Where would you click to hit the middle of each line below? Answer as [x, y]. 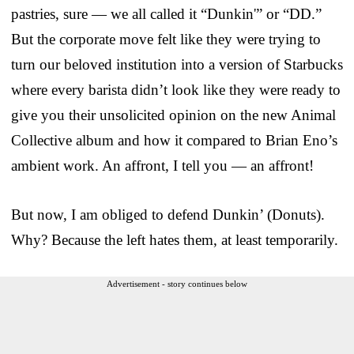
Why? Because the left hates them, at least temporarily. [175, 240]
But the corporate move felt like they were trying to [166, 40]
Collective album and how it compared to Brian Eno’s [174, 141]
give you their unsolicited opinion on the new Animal [173, 115]
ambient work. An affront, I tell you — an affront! [162, 166]
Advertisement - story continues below [177, 284]
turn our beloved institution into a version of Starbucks [177, 65]
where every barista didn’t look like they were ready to [176, 90]
